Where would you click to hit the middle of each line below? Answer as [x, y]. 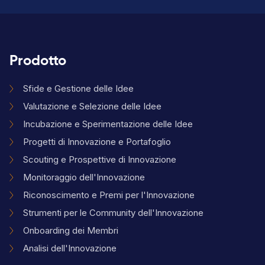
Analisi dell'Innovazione [70, 248]
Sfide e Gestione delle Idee [78, 89]
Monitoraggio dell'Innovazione [84, 177]
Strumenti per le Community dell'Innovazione [113, 213]
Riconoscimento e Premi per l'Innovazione [109, 195]
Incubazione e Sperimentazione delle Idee [108, 124]
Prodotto [38, 61]
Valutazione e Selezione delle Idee [92, 106]
